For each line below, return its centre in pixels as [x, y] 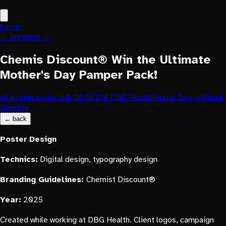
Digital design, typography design [98, 160]
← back [15, 119]
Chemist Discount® [121, 180]
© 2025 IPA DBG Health [109, 98]
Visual [213, 98]
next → [38, 37]
